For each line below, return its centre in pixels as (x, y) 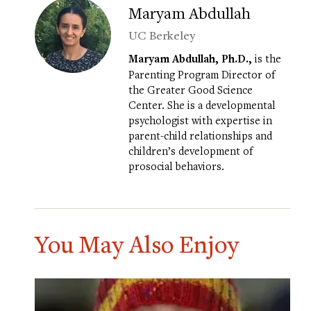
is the (267, 59)
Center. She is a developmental (202, 105)
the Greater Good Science (191, 90)
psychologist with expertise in (200, 120)
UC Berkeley (162, 35)
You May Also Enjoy (137, 244)
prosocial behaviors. (176, 166)
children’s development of (191, 151)
